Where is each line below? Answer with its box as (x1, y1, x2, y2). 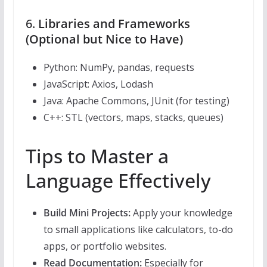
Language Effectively (25, 167, 211, 194)
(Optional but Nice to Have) (25, 31, 183, 48)
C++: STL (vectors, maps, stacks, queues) (43, 111, 223, 125)
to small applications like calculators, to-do (43, 223, 233, 237)
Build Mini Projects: (43, 206, 131, 220)
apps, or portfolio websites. (43, 240, 166, 253)
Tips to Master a (25, 143, 169, 169)
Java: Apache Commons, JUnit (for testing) (43, 94, 229, 108)
